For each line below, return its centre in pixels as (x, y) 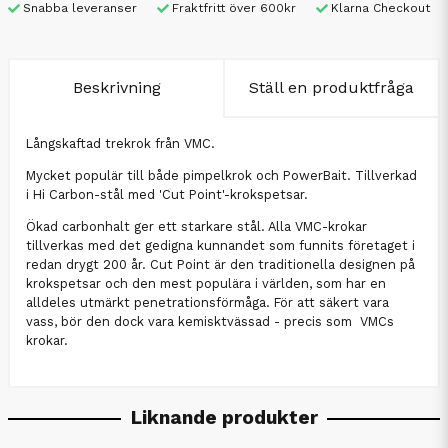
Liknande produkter (224, 417)
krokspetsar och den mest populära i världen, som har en (206, 283)
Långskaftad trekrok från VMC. (120, 143)
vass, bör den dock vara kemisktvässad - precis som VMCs (210, 321)
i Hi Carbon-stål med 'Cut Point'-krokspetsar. (167, 194)
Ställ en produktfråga (331, 87)
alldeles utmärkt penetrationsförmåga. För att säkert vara (207, 302)
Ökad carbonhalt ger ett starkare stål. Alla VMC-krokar (196, 226)
